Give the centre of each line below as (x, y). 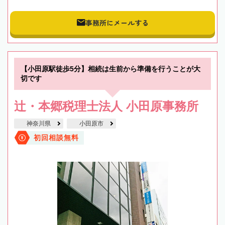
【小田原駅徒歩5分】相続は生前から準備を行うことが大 (110, 69)
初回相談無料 (56, 138)
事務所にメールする (117, 23)
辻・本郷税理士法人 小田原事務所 (106, 106)
